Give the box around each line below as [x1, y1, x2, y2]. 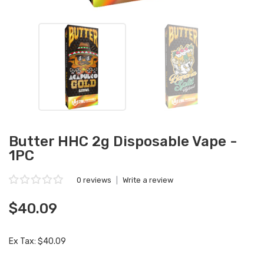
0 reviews [77, 176, 111, 184]
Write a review [123, 176, 173, 184]
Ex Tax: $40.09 [9, 236, 66, 246]
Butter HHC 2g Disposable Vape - [9, 133, 237, 150]
